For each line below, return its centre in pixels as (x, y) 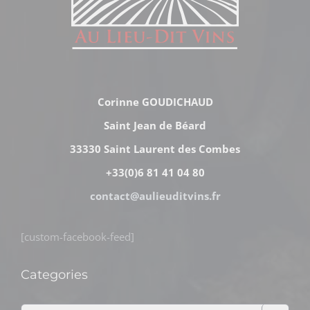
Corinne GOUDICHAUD (155, 101)
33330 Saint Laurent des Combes (155, 148)
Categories (54, 274)
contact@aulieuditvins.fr (155, 195)
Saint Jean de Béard (155, 125)
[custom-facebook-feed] (77, 236)
